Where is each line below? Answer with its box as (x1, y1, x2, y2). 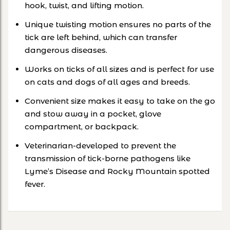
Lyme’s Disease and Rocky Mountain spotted (25, 166, 210, 176)
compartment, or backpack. (25, 121, 139, 131)
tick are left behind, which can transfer (25, 32, 177, 42)
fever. (25, 179, 45, 189)
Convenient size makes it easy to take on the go (25, 95, 215, 106)
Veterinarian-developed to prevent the (25, 140, 176, 150)
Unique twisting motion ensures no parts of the (25, 19, 211, 29)
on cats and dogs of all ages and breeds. (25, 76, 190, 87)
